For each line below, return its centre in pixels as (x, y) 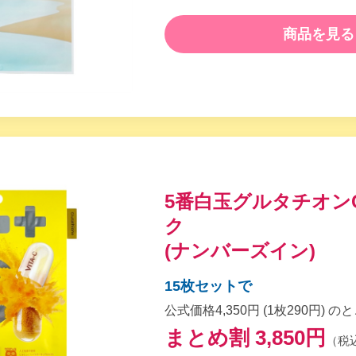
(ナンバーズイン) (240, 250)
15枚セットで (208, 286)
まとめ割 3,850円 (245, 337)
